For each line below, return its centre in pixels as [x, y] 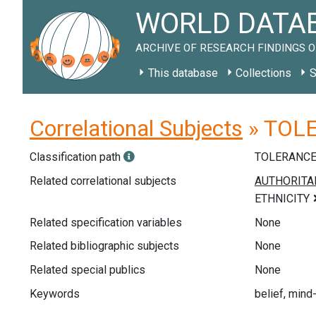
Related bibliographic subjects [104, 246]
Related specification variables [106, 222]
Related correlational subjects [103, 181]
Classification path [77, 157]
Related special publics [87, 269]
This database [183, 73]
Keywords [55, 293]
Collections [264, 73]
